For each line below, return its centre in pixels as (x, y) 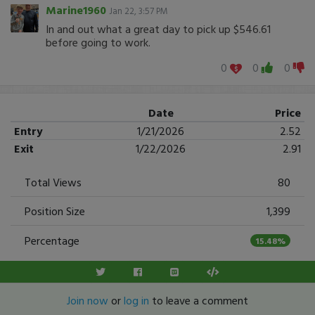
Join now (88, 300)
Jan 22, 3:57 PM (139, 11)
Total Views (53, 182)
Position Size (55, 211)
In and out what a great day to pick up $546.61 (158, 29)
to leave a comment (199, 300)
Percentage (52, 240)
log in (136, 300)
